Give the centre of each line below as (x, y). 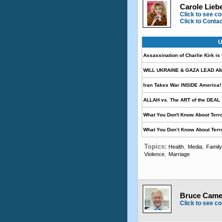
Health (176, 147)
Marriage (179, 154)
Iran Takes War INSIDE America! (182, 85)
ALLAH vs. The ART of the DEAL (182, 100)
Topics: (156, 146)
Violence (154, 154)
